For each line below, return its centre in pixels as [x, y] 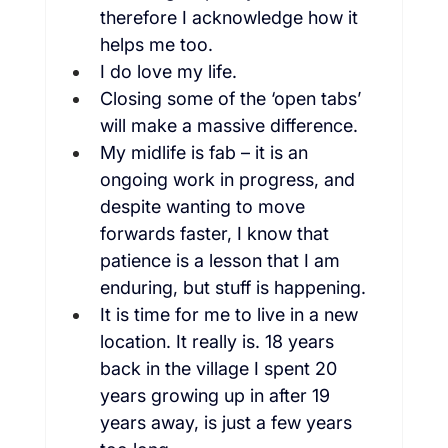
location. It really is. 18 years [219, 342]
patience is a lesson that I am [222, 261]
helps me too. [156, 45]
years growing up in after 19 [217, 396]
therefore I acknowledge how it [231, 18]
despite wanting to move [204, 207]
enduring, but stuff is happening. [232, 288]
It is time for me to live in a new [231, 315]
